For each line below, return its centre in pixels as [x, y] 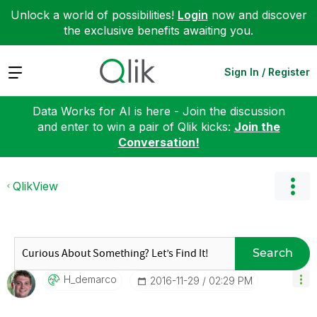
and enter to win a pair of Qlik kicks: [136, 126]
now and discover [257, 15]
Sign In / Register [267, 71]
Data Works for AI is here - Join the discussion [158, 111]
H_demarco [90, 279]
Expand [27, 71]
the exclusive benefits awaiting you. [158, 30]
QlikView [35, 186]
